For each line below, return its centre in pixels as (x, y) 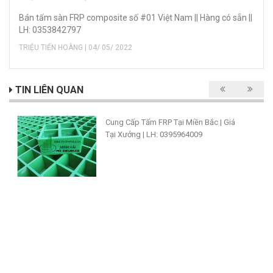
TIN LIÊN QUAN (48, 90)
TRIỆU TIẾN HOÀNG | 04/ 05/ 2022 (76, 48)
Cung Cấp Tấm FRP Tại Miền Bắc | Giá (171, 122)
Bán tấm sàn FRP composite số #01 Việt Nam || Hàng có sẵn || (136, 18)
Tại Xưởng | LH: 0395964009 (154, 135)
